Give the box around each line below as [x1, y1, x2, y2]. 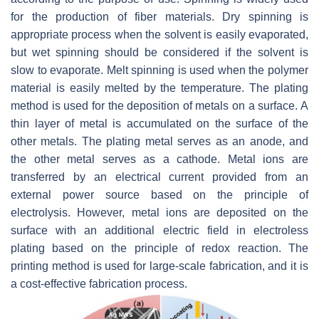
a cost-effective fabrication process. [11, 277, 187, 290]
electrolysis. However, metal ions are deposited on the [11, 206, 308, 219]
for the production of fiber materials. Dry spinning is [11, 10, 308, 23]
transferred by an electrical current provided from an [11, 170, 308, 183]
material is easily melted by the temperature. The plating [11, 81, 308, 94]
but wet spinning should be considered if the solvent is [11, 46, 308, 58]
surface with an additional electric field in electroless [11, 224, 308, 236]
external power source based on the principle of [11, 188, 308, 201]
